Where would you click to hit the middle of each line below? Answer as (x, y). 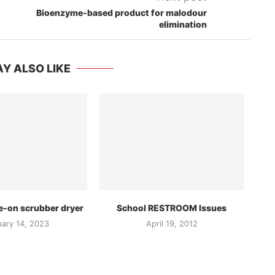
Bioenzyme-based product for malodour (122, 13)
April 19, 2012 (172, 223)
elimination (183, 24)
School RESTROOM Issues (172, 207)
